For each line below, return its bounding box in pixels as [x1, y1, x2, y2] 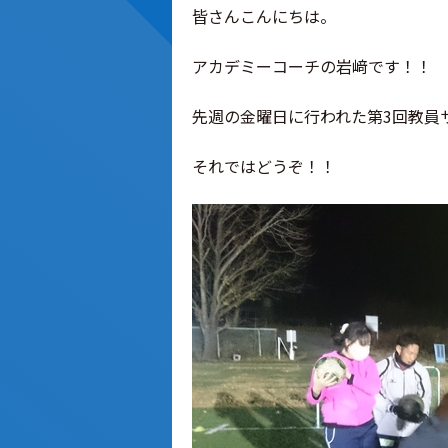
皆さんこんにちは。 [192, 4, 336, 28]
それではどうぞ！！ [192, 154, 336, 178]
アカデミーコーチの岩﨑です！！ [192, 54, 432, 78]
